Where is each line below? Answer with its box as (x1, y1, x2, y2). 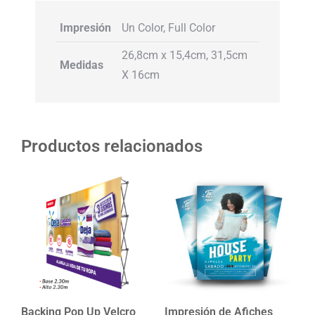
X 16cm (122, 68, 160, 82)
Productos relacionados (21, 136, 202, 157)
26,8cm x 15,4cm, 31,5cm (122, 49, 247, 63)
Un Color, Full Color (122, 21, 215, 35)
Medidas (60, 58, 103, 72)
